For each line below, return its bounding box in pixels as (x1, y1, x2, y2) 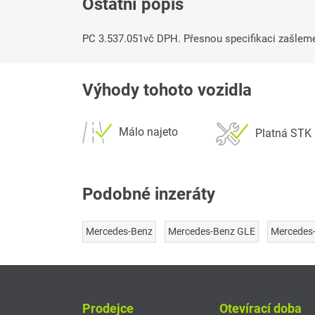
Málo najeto (119, 125, 178, 139)
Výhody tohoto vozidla (82, 80, 252, 101)
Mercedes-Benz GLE (168, 226, 255, 238)
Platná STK (255, 127, 311, 141)
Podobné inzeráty (82, 184, 215, 205)
